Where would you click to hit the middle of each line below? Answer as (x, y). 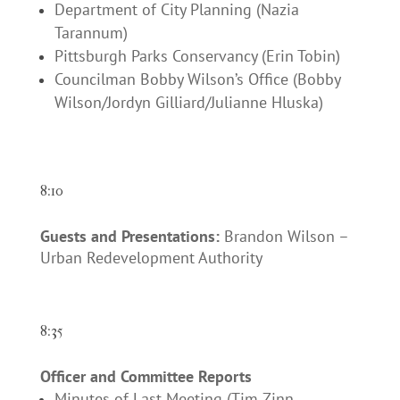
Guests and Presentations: (132, 237)
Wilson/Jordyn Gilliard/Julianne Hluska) (188, 103)
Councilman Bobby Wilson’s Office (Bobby (197, 79)
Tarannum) (91, 33)
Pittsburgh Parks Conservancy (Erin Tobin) (197, 56)
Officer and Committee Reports (146, 377)
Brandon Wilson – (286, 237)
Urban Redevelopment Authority (151, 258)
